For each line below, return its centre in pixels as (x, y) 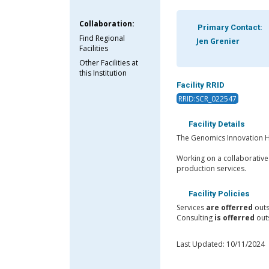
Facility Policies (218, 194)
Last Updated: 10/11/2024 (220, 244)
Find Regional (102, 38)
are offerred (229, 208)
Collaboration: (107, 23)
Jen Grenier (217, 41)
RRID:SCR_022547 (207, 98)
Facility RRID (200, 85)
